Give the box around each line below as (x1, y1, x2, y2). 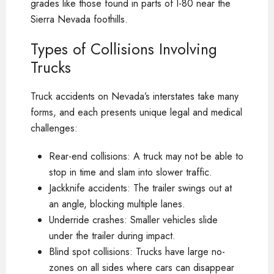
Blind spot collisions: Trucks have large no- (49, 244, 225, 259)
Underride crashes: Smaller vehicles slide (49, 212, 218, 227)
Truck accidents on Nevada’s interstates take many (31, 89, 239, 103)
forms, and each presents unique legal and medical (31, 105, 242, 119)
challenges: (31, 120, 78, 135)
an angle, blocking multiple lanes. (49, 196, 185, 211)
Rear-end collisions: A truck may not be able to (49, 149, 243, 163)
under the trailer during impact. (49, 228, 176, 243)
